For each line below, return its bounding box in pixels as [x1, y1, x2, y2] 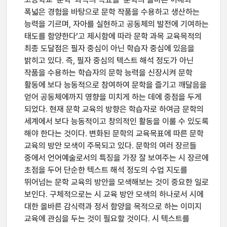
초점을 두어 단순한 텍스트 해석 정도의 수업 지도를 [24, 165, 187, 175]
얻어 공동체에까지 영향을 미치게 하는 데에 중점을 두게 [24, 92, 202, 102]
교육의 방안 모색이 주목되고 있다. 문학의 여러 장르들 [24, 141, 197, 150]
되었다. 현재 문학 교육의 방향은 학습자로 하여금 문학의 [24, 104, 204, 114]
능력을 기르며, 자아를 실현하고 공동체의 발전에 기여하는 [24, 19, 209, 29]
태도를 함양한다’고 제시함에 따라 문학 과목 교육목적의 [24, 31, 202, 41]
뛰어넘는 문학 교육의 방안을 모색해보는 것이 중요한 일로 [24, 177, 209, 187]
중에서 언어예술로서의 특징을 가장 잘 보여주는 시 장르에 [24, 153, 209, 163]
